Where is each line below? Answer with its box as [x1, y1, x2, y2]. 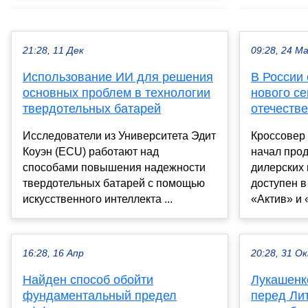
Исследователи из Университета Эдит [23, 130, 216, 142]
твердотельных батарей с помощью [23, 177, 205, 190]
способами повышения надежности [23, 162, 206, 174]
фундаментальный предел [23, 289, 177, 303]
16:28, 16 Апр [23, 248, 84, 259]
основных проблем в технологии [23, 86, 210, 100]
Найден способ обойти [23, 273, 153, 287]
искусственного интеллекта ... [23, 193, 173, 206]
